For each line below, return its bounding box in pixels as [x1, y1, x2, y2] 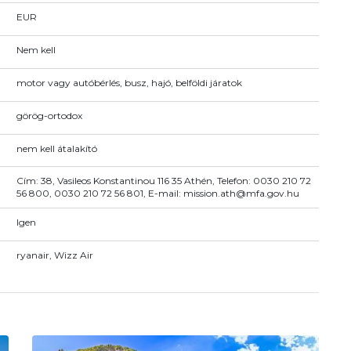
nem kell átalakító [16, 142, 97, 154]
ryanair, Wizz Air [16, 249, 93, 262]
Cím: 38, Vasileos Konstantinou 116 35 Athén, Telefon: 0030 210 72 [16, 175, 311, 187]
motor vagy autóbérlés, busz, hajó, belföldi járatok [16, 76, 242, 89]
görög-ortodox [16, 109, 82, 121]
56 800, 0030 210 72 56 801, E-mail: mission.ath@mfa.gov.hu [16, 187, 299, 200]
